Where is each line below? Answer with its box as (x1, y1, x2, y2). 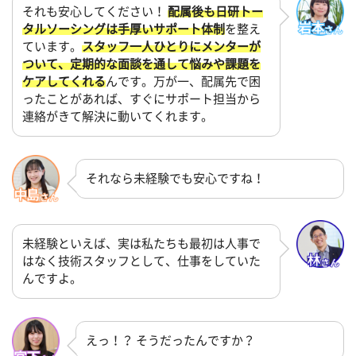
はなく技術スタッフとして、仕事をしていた (22, 255, 261, 268)
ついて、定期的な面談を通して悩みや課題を (22, 58, 261, 71)
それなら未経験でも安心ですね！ (86, 172, 265, 184)
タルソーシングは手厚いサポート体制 (22, 23, 225, 36)
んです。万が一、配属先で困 (106, 75, 261, 88)
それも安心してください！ (22, 6, 168, 18)
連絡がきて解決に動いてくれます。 (22, 110, 213, 123)
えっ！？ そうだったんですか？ (86, 334, 255, 346)
